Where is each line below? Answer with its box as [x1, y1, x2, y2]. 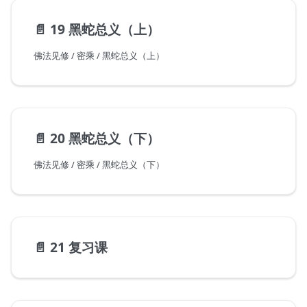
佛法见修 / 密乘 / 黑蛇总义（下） [34, 158, 164, 171]
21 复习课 [50, 238, 108, 257]
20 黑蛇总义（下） [50, 129, 160, 148]
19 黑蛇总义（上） [50, 20, 160, 39]
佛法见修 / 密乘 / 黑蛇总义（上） [34, 49, 164, 62]
